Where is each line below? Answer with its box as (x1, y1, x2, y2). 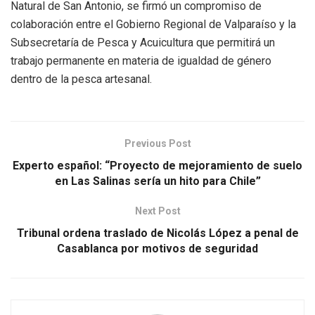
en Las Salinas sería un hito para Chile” (54, 174, 261, 188)
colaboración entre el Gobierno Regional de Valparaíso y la (11, 17, 296, 31)
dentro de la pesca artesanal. (11, 72, 157, 86)
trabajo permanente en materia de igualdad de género (11, 53, 271, 67)
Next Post (134, 205, 181, 217)
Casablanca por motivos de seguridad (57, 241, 258, 255)
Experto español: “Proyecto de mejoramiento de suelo (13, 158, 302, 172)
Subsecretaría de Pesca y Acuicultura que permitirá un (11, 35, 275, 49)
